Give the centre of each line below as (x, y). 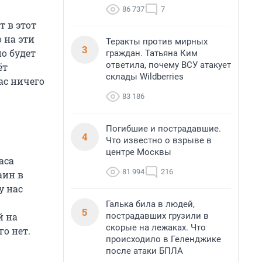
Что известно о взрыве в (159, 140)
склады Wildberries (145, 77)
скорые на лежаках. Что (156, 227)
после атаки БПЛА (144, 251)
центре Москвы (139, 152)
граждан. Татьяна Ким (152, 53)
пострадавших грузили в (157, 216)
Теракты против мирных (157, 42)
